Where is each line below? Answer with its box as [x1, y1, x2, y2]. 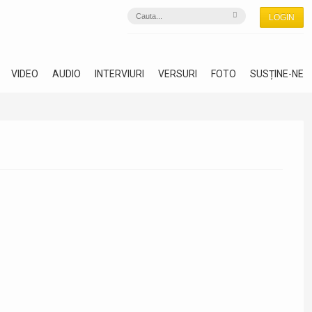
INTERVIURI [95, 68, 144, 79]
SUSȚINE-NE [250, 68, 304, 79]
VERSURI [158, 68, 197, 79]
